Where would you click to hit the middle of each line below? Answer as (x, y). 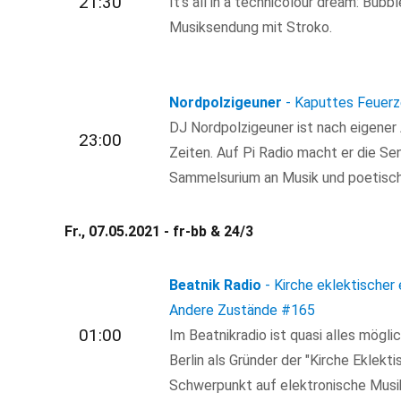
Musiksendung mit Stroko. (251, 27)
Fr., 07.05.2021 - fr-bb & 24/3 (159, 232)
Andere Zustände (224, 311)
